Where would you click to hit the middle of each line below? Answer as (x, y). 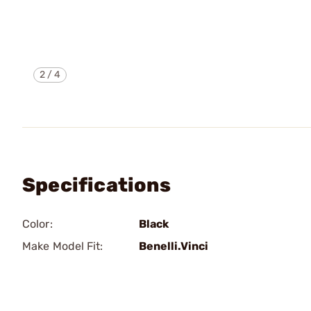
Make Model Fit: (63, 246)
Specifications (96, 185)
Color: (37, 224)
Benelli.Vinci (174, 246)
